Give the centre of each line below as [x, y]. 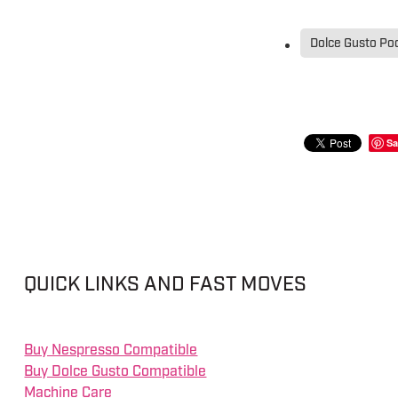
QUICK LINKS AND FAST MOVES [166, 285]
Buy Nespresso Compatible [111, 350]
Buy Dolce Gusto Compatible [115, 371]
